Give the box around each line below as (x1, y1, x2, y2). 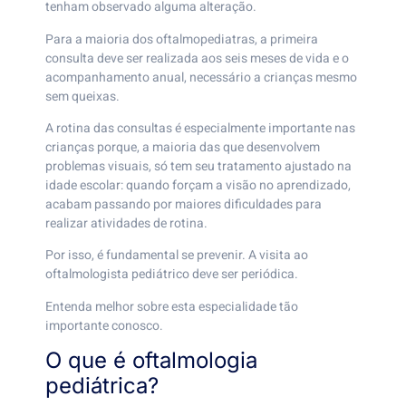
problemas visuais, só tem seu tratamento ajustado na (45, 157, 352, 176)
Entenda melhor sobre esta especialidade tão (45, 296, 298, 316)
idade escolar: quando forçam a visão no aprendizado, (45, 176, 351, 195)
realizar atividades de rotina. (45, 214, 208, 233)
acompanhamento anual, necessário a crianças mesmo (45, 67, 357, 87)
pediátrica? (45, 372, 159, 400)
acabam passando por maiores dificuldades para (45, 195, 322, 214)
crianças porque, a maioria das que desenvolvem (45, 138, 320, 157)
